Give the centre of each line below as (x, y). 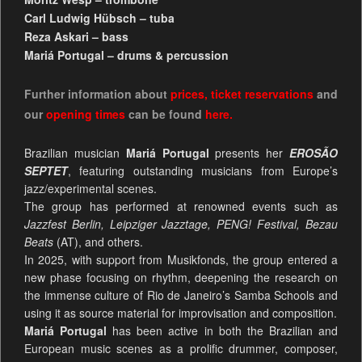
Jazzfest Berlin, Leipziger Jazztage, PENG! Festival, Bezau (181, 223)
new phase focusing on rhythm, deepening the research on (181, 277)
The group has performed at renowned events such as (181, 206)
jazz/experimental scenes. (90, 188)
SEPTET (46, 170)
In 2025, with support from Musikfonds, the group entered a (181, 259)
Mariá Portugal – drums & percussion (126, 55)
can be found (165, 114)
